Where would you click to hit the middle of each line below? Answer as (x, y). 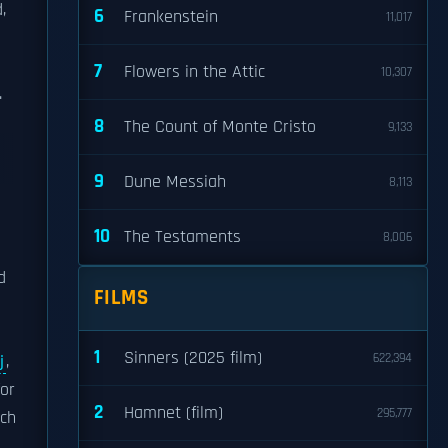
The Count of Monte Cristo (220, 127)
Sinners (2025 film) (193, 358)
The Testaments (182, 237)
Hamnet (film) (173, 413)
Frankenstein (171, 17)
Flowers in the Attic (194, 72)
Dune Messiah (175, 182)
